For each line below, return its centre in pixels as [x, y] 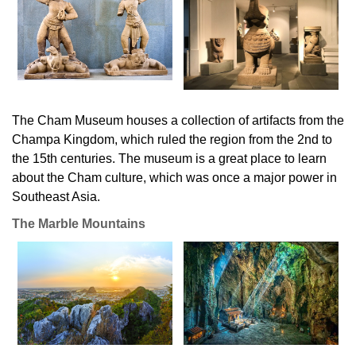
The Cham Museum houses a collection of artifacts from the [178, 120]
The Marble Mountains [79, 223]
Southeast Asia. [56, 196]
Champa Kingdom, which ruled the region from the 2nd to [172, 139]
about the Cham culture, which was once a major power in [174, 177]
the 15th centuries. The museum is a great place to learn [169, 158]
